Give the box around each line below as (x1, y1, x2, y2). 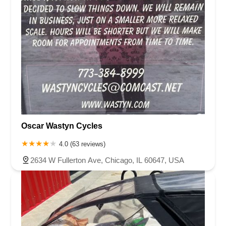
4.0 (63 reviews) (59, 140, 105, 148)
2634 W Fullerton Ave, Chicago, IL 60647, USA (30, 156, 184, 165)
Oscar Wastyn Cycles (21, 122, 102, 131)
